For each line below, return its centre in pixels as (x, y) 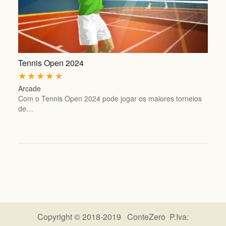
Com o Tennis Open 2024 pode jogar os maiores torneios (110, 99)
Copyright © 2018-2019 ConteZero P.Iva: (113, 217)
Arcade (29, 89)
